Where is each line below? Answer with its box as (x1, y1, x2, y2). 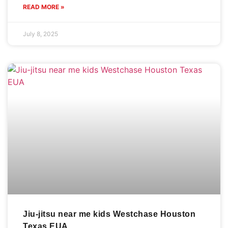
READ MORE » (23, 3, 65, 11)
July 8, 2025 (23, 30, 58, 38)
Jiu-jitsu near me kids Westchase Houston (23, 209, 195, 218)
